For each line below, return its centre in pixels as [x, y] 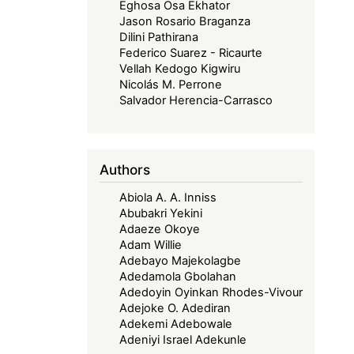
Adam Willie [151, 245]
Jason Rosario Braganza [185, 22]
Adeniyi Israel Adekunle [183, 339]
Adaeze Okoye [160, 229]
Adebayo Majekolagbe [181, 260]
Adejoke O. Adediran [175, 308]
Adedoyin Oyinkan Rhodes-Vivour [211, 292]
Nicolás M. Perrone [171, 85]
